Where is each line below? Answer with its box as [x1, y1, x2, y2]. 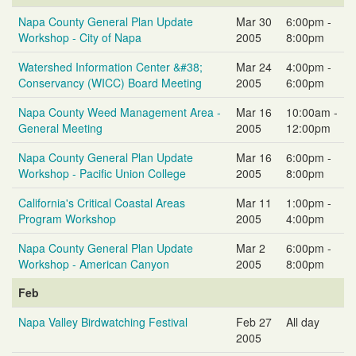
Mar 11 [236, 194, 272, 211]
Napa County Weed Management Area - [18, 103, 221, 120]
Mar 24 [236, 58, 272, 75]
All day [286, 313, 319, 330]
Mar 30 [236, 13, 272, 29]
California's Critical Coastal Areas [18, 194, 185, 211]
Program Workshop [18, 210, 116, 226]
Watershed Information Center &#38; [18, 58, 203, 75]
